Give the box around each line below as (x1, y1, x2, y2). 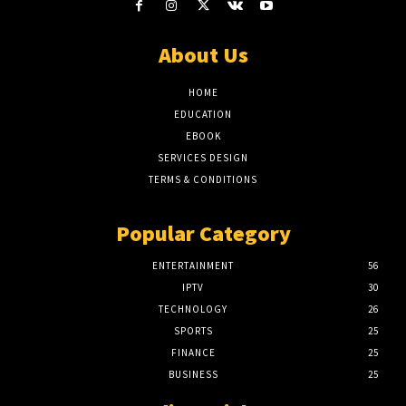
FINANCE (170, 345, 216, 359)
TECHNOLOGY (159, 302, 227, 315)
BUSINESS (168, 367, 218, 381)
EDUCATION (174, 107, 232, 121)
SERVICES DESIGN (158, 150, 248, 164)
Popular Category (115, 218, 291, 247)
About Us (158, 40, 248, 69)
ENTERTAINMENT (152, 258, 234, 272)
